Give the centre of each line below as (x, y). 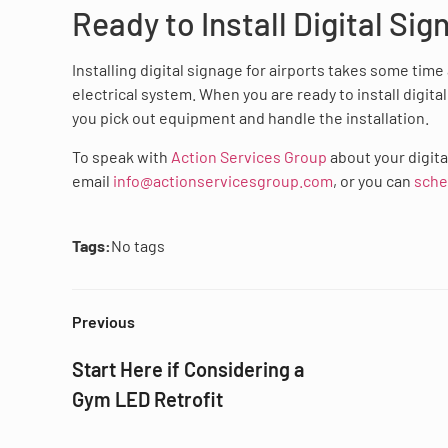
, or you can (373, 180)
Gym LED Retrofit (147, 399)
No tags (138, 245)
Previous (103, 321)
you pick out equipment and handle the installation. (250, 118)
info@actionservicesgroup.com (223, 180)
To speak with (121, 156)
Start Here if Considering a (188, 369)
